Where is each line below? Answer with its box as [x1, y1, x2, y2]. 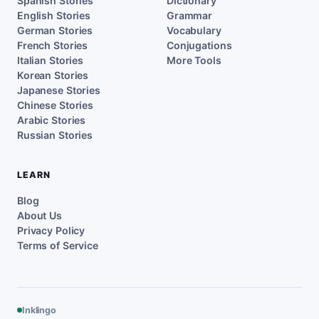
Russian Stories [17, 128, 93, 141]
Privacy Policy [17, 224, 85, 236]
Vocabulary [167, 23, 221, 36]
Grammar [167, 9, 213, 21]
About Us [17, 209, 62, 221]
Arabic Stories [17, 113, 86, 126]
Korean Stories [17, 68, 89, 81]
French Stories [17, 38, 88, 51]
